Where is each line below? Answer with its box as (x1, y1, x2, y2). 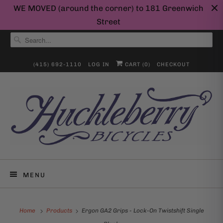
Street (97, 17, 120, 26)
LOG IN (88, 61, 110, 68)
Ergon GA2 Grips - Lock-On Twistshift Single (80, 207, 204, 215)
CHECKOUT (157, 61, 190, 68)
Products (46, 207, 74, 215)
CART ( (123, 61, 144, 68)
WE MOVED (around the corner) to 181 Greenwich (13, 3, 204, 13)
